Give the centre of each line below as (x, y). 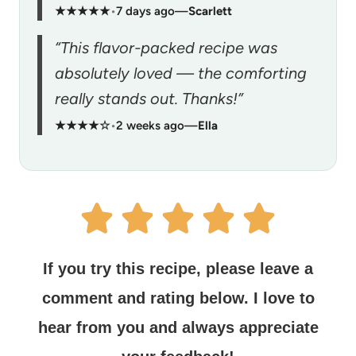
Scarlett (210, 11)
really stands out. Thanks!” (149, 98)
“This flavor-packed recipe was (166, 47)
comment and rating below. (145, 298)
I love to (281, 298)
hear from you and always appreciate (178, 327)
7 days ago (145, 11)
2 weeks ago (150, 125)
